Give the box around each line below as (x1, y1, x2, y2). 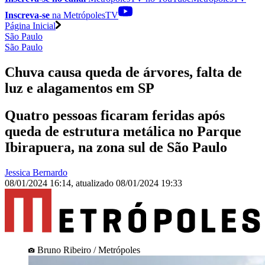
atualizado (76, 178, 116, 189)
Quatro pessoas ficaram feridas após (5, 108, 225, 124)
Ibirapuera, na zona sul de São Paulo (5, 140, 227, 156)
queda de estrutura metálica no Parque (5, 124, 241, 140)
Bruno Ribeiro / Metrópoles (37, 244, 140, 255)
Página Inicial (5, 20, 56, 31)
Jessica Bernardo (5, 167, 67, 178)
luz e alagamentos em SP (5, 80, 154, 96)
